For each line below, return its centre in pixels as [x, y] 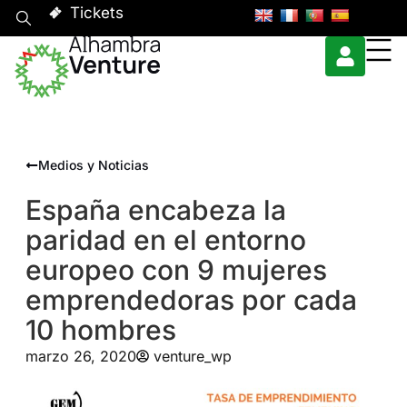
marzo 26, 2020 [80, 356]
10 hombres [100, 329]
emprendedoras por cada [191, 299]
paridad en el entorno [165, 239]
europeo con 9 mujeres [176, 269]
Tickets [96, 13]
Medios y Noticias [93, 164]
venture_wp [192, 356]
